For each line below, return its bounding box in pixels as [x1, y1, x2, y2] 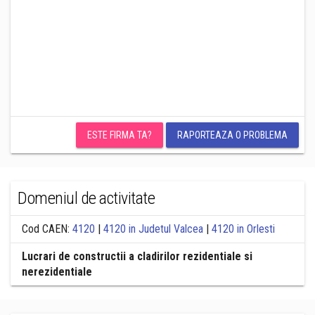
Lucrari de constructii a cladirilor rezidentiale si [22, 250, 252, 263]
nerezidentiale [22, 265, 92, 278]
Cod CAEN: [22, 222, 72, 236]
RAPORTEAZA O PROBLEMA [177, 129, 288, 141]
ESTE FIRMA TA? [87, 129, 152, 141]
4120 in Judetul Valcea [103, 222, 203, 236]
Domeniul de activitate [18, 188, 155, 208]
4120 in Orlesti [212, 222, 275, 236]
